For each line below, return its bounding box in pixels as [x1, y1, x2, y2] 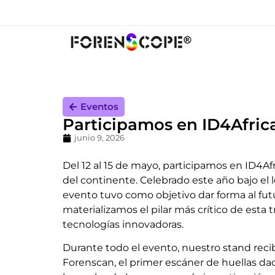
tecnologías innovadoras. [63, 219, 184, 230]
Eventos [80, 101, 118, 112]
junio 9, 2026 [74, 133, 125, 142]
